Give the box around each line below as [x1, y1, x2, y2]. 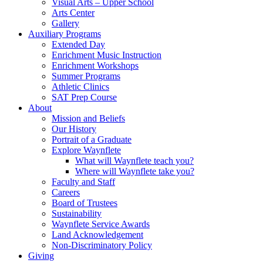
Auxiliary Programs [28, 29, 101, 39]
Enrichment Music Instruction [52, 50, 161, 60]
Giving [28, 251, 54, 261]
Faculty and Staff [52, 177, 115, 187]
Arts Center [52, 8, 95, 18]
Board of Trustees [52, 198, 117, 208]
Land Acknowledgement [52, 230, 143, 240]
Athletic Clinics [52, 82, 109, 92]
